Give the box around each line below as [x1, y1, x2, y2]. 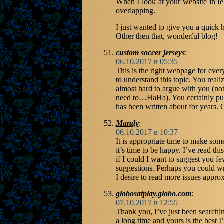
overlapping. [115, 6, 155, 15]
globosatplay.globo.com [115, 189, 191, 198]
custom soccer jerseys [115, 48, 185, 57]
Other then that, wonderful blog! [115, 32, 218, 41]
